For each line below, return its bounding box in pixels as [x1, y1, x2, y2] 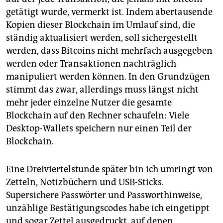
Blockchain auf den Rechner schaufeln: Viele [6, 110, 189, 121]
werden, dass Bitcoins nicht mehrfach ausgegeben [6, 45, 213, 57]
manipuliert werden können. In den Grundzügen [6, 71, 210, 83]
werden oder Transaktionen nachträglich [6, 58, 176, 70]
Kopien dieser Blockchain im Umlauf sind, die [6, 19, 195, 31]
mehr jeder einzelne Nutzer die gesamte [6, 97, 172, 109]
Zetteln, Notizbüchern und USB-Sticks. [6, 177, 164, 188]
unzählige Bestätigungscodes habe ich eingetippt [6, 203, 210, 214]
